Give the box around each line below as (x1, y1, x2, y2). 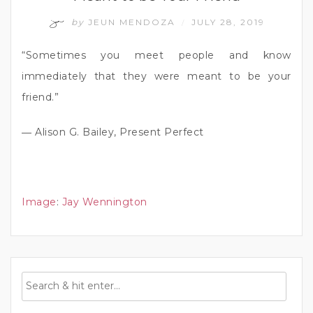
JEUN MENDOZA (84, 16, 179, 27)
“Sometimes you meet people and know (22, 48, 291, 61)
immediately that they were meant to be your (22, 69, 291, 82)
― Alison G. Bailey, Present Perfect (22, 125, 204, 138)
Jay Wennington (61, 195, 147, 208)
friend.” (22, 90, 59, 103)
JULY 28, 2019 (191, 16, 265, 27)
